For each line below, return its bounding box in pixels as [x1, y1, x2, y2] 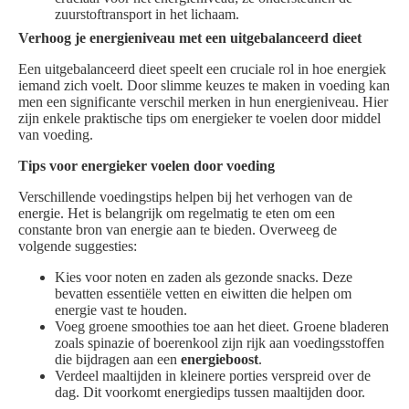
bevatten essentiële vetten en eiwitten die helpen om [55, 286, 351, 302]
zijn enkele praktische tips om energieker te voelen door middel [18, 110, 381, 127]
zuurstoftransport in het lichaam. [55, 6, 239, 23]
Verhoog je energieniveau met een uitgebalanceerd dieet [18, 30, 362, 47]
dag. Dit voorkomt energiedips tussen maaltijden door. [55, 384, 365, 401]
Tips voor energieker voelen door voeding [18, 158, 275, 174]
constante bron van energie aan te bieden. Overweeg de [18, 222, 337, 238]
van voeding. [18, 127, 93, 143]
